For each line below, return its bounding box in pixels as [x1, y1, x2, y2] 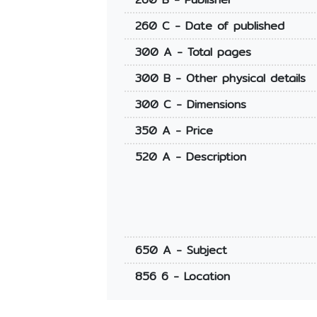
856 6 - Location [134, 267, 230, 286]
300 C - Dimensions [134, 96, 246, 114]
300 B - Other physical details [134, 69, 306, 88]
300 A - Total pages [134, 43, 251, 62]
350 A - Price [134, 122, 213, 140]
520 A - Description [134, 148, 246, 166]
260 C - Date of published [134, 17, 284, 35]
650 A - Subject [134, 241, 227, 260]
